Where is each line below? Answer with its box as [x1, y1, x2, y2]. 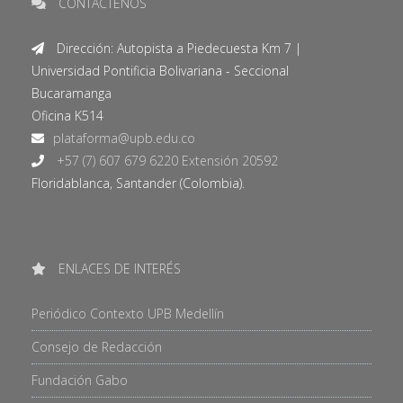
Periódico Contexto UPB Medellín [31, 304, 224, 322]
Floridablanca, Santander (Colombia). [31, 174, 245, 192]
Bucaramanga [31, 84, 112, 102]
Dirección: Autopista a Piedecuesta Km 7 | [53, 39, 301, 57]
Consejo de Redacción [31, 337, 162, 355]
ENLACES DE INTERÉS [55, 259, 181, 277]
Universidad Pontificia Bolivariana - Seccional [31, 61, 289, 79]
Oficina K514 [31, 106, 103, 124]
